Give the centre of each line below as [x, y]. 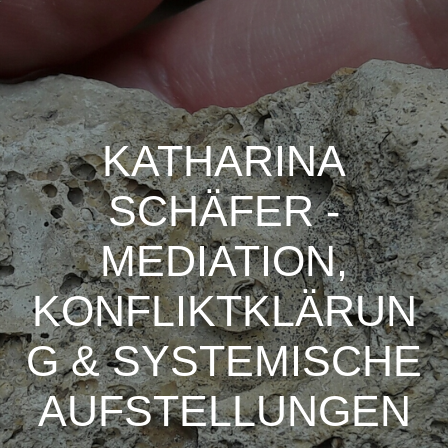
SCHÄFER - [224, 210]
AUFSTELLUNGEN [224, 410]
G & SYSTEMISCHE [224, 360]
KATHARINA [224, 160]
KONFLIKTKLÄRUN [224, 310]
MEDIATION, [224, 260]
